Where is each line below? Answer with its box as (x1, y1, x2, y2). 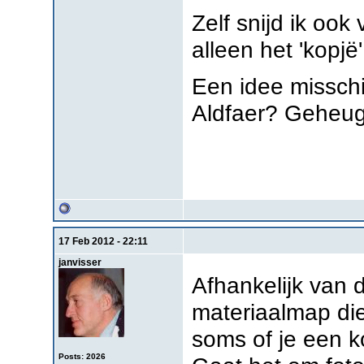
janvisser (58, 256, 102, 268)
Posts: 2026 (58, 351, 106, 361)
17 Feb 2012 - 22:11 (58, 235, 148, 247)
